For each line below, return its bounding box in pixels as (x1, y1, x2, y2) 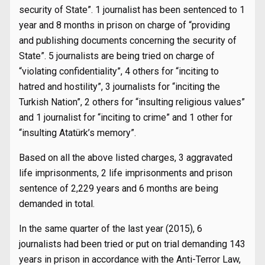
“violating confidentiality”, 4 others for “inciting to (19, 66, 219, 77)
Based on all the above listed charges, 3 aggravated (19, 152, 232, 163)
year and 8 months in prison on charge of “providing (19, 20, 230, 31)
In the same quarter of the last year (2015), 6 (19, 223, 202, 234)
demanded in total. (19, 198, 95, 209)
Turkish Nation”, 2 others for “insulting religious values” (19, 96, 245, 108)
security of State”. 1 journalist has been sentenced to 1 (19, 4, 245, 15)
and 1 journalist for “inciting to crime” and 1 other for (19, 112, 232, 123)
